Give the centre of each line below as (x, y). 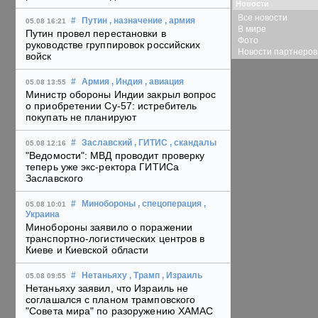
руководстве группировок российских (113, 45)
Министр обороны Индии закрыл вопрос (121, 95)
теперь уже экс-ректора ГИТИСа (102, 167)
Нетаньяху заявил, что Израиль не (107, 289)
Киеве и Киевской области (87, 250)
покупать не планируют (81, 117)
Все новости (263, 18)
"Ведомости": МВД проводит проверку (115, 156)
